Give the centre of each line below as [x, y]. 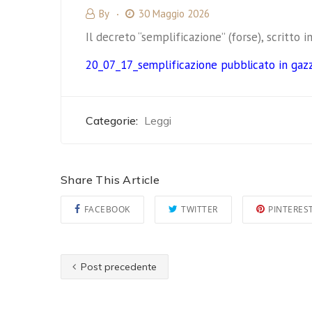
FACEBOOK [107, 209]
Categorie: [112, 120]
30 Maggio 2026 [174, 14]
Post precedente [117, 267]
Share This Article [110, 180]
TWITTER [200, 209]
